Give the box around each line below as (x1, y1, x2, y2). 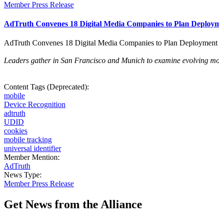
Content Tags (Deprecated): (4, 83, 91, 91)
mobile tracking (4, 135, 52, 144)
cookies (4, 127, 27, 135)
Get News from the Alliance (4, 197, 142, 211)
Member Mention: (4, 153, 62, 162)
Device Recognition (4, 100, 66, 109)
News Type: (4, 171, 44, 179)
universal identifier (4, 144, 61, 153)
